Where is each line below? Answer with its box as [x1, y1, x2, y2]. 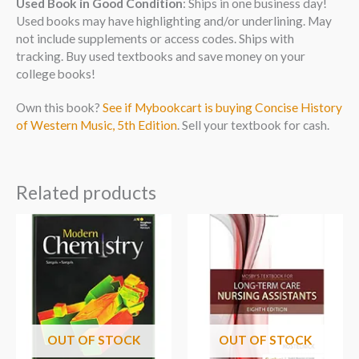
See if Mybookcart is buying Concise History [103, 99, 342, 115]
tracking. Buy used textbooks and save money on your [16, 48, 305, 63]
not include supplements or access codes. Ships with [16, 30, 294, 46]
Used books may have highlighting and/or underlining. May [16, 13, 332, 28]
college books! [16, 66, 95, 81]
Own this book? [16, 99, 103, 115]
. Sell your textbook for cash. [177, 117, 329, 132]
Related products [16, 180, 156, 204]
